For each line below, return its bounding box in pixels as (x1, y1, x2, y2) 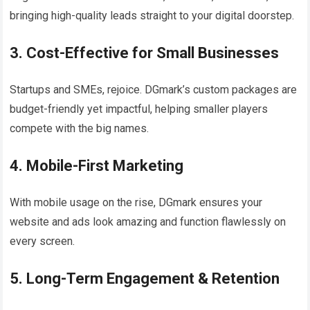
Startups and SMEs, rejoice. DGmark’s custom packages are (10, 82, 298, 96)
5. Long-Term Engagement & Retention (10, 269, 280, 287)
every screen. (10, 234, 75, 248)
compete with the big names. (10, 121, 149, 135)
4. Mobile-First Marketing (10, 156, 184, 174)
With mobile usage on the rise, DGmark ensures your (10, 195, 263, 209)
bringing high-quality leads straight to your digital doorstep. (10, 8, 295, 22)
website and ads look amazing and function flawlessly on (10, 215, 286, 228)
